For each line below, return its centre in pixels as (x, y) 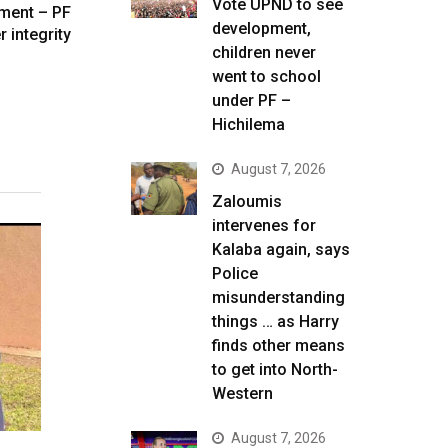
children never (264, 52)
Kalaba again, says (281, 249)
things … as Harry (275, 321)
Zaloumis (247, 201)
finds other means (278, 345)
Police (235, 273)
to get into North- (275, 369)
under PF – (251, 100)
